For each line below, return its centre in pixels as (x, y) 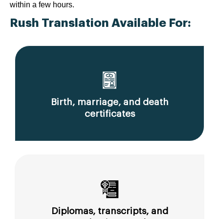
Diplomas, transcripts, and (109, 211)
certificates (109, 113)
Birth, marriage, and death (109, 102)
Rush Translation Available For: (100, 23)
